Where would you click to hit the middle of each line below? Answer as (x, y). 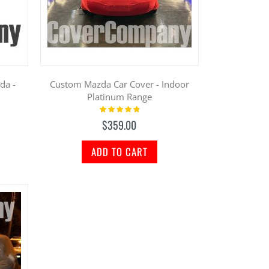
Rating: (110, 108)
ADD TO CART (119, 151)
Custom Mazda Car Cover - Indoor (119, 84)
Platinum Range (119, 96)
